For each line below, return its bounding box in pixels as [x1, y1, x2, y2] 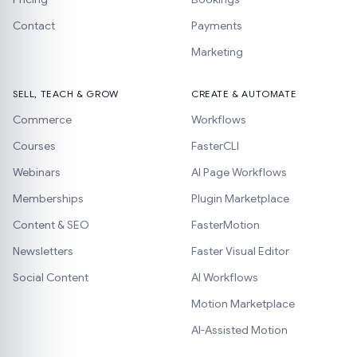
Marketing [191, 45, 243, 59]
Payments [191, 18, 242, 33]
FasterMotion [191, 218, 260, 232]
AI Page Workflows [191, 165, 287, 179]
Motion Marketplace [191, 296, 295, 311]
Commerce [13, 112, 72, 127]
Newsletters [13, 244, 73, 258]
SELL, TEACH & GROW [13, 88, 119, 100]
